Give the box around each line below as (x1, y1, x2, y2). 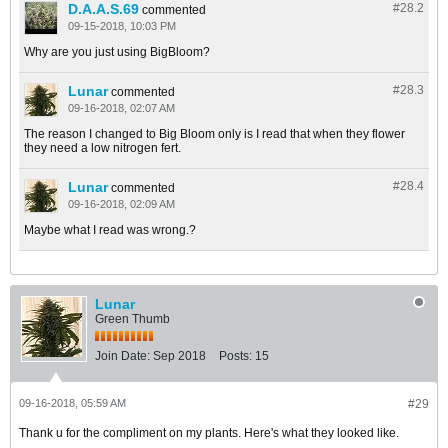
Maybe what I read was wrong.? (24, 223, 196, 238)
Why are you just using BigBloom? (24, 45, 210, 60)
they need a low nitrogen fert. (24, 141, 181, 156)
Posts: (219, 349, 252, 364)
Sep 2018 (153, 349, 206, 364)
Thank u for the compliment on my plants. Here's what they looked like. (19, 426, 399, 441)
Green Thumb (95, 312, 170, 327)
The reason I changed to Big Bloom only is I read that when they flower (24, 127, 405, 142)
